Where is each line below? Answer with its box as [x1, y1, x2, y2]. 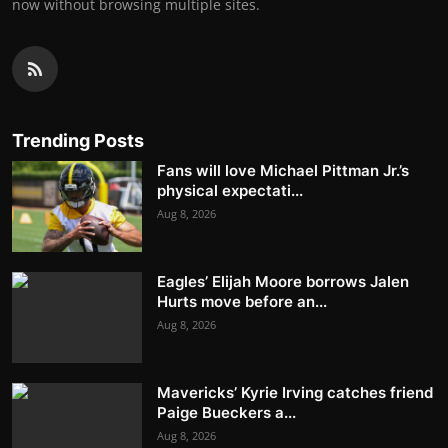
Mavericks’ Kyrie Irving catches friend [157, 383, 433, 403]
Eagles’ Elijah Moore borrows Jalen [157, 272, 409, 292]
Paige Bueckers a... [157, 403, 296, 423]
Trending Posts [12, 130, 144, 152]
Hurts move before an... [157, 292, 327, 312]
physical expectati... [157, 181, 303, 201]
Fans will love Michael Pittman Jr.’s [157, 161, 409, 181]
